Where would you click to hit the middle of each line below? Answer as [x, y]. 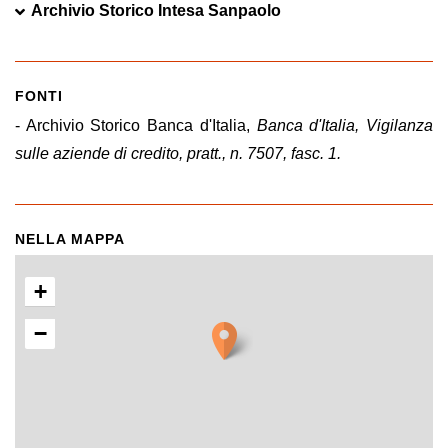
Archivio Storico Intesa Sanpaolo [156, 10]
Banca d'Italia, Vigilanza [345, 125]
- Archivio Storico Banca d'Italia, [136, 125]
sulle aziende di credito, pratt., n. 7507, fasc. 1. [178, 153]
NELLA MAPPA [70, 239]
